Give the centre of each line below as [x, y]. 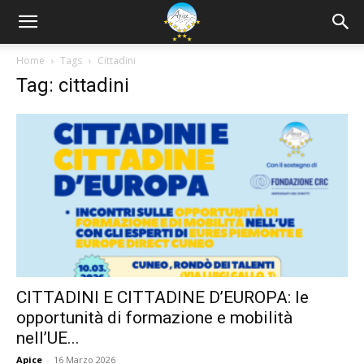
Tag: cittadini [73, 85]
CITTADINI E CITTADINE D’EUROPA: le [162, 298]
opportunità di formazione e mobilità [154, 318]
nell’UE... [48, 338]
